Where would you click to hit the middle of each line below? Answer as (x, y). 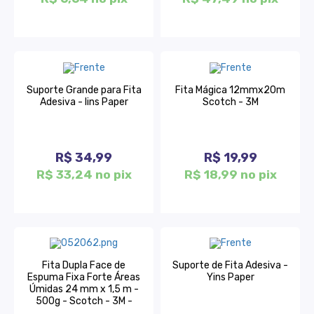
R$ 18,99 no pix (230, 174)
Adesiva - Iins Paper (84, 102)
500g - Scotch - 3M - (84, 301)
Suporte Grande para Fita (84, 90)
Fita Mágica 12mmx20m (230, 90)
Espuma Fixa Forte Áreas (84, 278)
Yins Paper (230, 278)
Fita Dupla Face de (84, 266)
